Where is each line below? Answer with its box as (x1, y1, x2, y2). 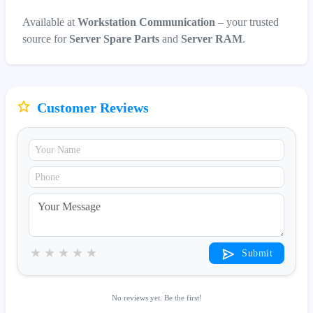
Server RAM (181, 32, 242, 45)
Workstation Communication (78, 15, 215, 28)
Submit (238, 247, 272, 259)
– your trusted (215, 15, 279, 28)
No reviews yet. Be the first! (111, 293, 202, 302)
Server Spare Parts (69, 32, 159, 45)
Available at (22, 15, 78, 28)
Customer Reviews (34, 99, 149, 115)
